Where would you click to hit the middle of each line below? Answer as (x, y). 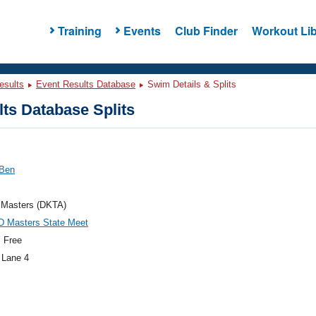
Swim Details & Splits (190, 84)
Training (79, 30)
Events (142, 30)
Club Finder (206, 30)
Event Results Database (86, 84)
